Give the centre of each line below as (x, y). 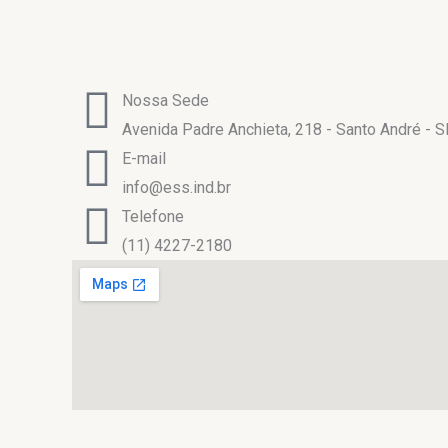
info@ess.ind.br (176, 187)
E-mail (144, 158)
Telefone (153, 216)
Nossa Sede (165, 100)
